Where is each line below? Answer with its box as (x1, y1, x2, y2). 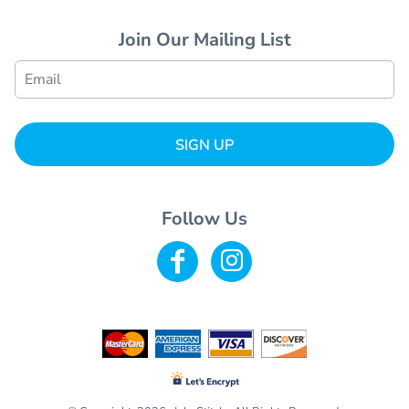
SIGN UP (175, 135, 234, 156)
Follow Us (162, 205, 247, 231)
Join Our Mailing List (118, 27, 291, 53)
